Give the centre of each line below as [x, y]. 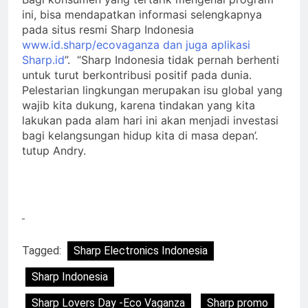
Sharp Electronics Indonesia [141, 250]
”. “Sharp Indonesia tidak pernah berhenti [172, 59]
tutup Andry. [54, 150]
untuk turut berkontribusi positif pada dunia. [137, 75]
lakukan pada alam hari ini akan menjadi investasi [150, 120]
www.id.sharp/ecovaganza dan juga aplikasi [136, 44]
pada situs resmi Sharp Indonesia [108, 29]
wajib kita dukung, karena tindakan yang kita [139, 105]
